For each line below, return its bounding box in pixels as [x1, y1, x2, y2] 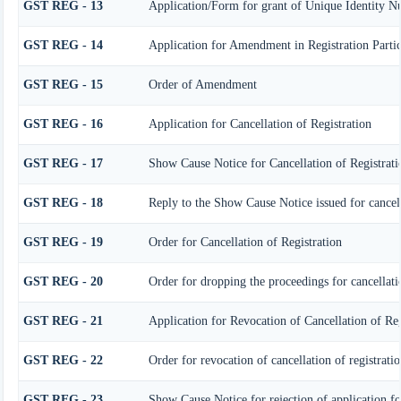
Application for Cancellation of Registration [148, 116, 371, 131]
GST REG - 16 [22, 116, 103, 131]
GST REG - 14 [22, 38, 103, 52]
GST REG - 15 [22, 77, 103, 91]
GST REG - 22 [22, 353, 103, 367]
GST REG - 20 [22, 274, 103, 288]
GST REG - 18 [22, 195, 103, 209]
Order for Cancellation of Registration [148, 235, 342, 249]
